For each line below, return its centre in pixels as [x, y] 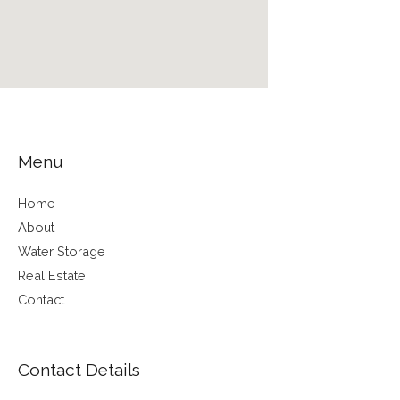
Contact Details [79, 370]
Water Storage [62, 252]
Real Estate [52, 276]
